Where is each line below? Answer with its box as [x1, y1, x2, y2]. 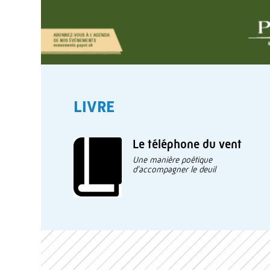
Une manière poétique [133, 154, 212, 165]
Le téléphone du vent [133, 137, 242, 152]
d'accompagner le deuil [133, 164, 216, 174]
